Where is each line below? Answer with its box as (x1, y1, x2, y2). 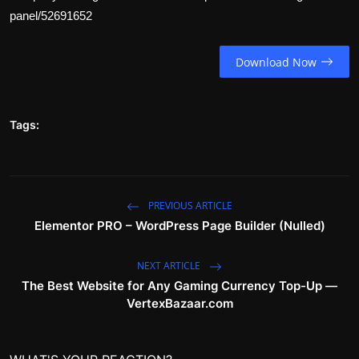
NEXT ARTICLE (137, 259, 203, 273)
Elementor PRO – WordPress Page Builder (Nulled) (34, 218, 325, 234)
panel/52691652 (10, 8, 92, 22)
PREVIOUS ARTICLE (146, 199, 232, 213)
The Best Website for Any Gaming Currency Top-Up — (22, 278, 337, 294)
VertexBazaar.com (126, 296, 233, 312)
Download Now (235, 54, 317, 70)
